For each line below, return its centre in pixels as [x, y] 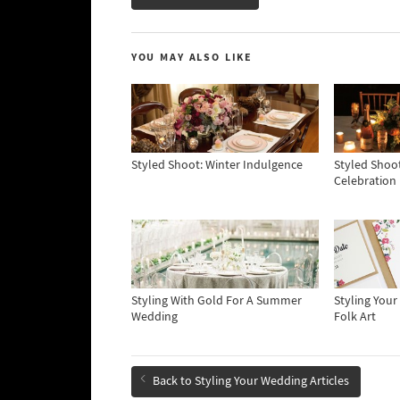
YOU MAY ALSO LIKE [192, 57]
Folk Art [355, 317]
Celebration [366, 182]
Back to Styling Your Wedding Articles [251, 381]
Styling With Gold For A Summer [217, 301]
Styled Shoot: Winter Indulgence [217, 166]
